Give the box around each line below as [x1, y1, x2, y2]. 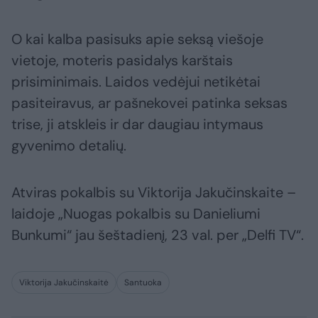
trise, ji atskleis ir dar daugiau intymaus [11, 115, 263, 134]
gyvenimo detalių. [11, 136, 126, 155]
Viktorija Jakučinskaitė [19, 277, 109, 289]
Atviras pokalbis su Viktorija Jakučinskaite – [11, 183, 296, 202]
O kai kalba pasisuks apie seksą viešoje [11, 30, 263, 49]
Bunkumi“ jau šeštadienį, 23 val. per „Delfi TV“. [11, 226, 304, 245]
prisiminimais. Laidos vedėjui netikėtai [11, 72, 261, 92]
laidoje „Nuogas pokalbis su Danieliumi [11, 204, 261, 224]
